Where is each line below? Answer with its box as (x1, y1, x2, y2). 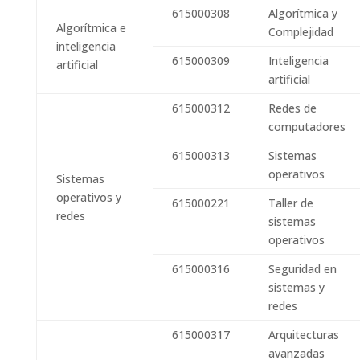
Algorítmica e (55, 20, 126, 35)
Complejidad (268, 24, 333, 39)
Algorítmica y (268, 6, 337, 21)
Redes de (268, 100, 317, 116)
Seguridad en (268, 261, 337, 276)
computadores (268, 119, 346, 134)
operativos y (55, 190, 121, 205)
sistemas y (268, 280, 325, 295)
